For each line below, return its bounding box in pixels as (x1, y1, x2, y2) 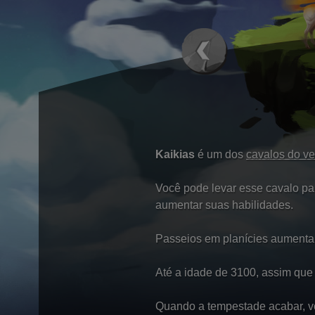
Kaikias (155, 148, 195, 160)
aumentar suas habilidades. (155, 199, 293, 211)
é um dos (195, 148, 246, 160)
